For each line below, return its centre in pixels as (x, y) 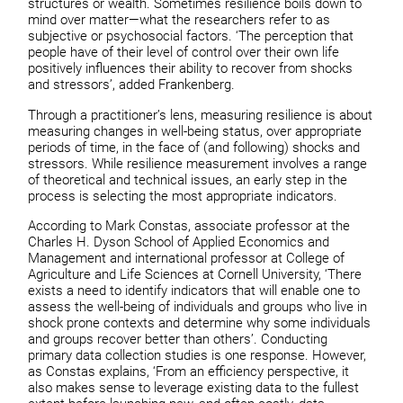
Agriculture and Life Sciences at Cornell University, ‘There (195, 275)
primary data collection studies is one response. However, (197, 356)
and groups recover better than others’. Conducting (178, 340)
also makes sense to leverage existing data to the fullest (194, 388)
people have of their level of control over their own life (184, 53)
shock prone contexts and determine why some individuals (200, 323)
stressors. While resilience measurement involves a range (198, 163)
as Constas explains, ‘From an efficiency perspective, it (189, 372)
